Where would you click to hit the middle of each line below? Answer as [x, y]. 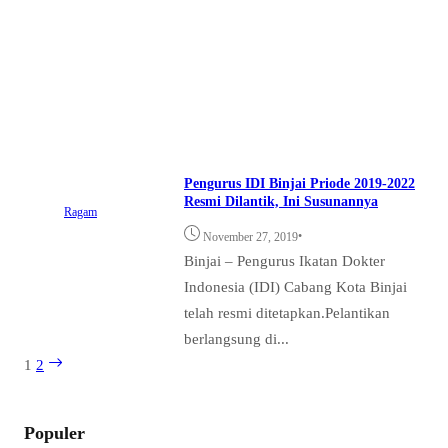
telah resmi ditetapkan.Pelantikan [287, 313]
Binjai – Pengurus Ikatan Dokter [284, 261]
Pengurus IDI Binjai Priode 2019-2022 [299, 184]
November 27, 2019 [250, 237]
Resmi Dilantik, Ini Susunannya [281, 202]
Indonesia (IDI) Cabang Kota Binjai [295, 287]
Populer [54, 433]
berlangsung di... [236, 339]
